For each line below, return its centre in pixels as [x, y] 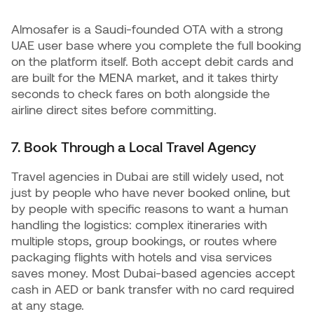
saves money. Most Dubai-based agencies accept [153, 273]
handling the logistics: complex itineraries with [139, 224]
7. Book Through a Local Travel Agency [134, 146]
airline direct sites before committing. [114, 109]
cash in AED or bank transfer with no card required [153, 289]
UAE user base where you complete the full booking [156, 45]
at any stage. [48, 305]
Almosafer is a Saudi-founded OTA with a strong [147, 29]
